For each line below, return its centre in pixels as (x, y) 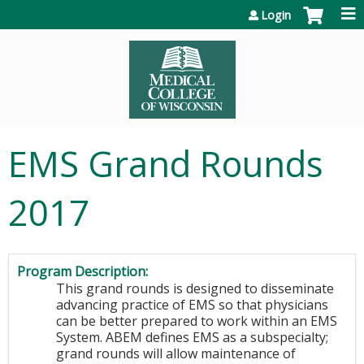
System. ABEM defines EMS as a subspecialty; (192, 337)
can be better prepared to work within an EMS (197, 321)
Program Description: (84, 271)
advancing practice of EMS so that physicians (192, 305)
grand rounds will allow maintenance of (176, 353)
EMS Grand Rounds (166, 164)
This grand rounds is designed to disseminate (195, 288)
